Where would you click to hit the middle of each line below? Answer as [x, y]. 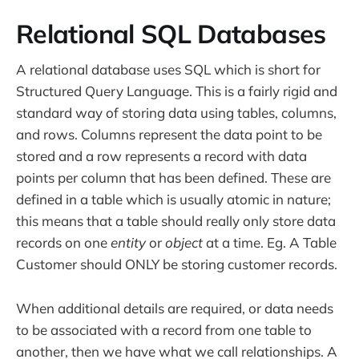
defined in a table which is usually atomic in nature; [173, 200]
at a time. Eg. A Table [270, 243]
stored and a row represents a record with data [161, 156]
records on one [63, 243]
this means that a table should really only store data [176, 221]
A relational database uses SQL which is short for [168, 70]
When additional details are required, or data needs [175, 308]
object [184, 243]
